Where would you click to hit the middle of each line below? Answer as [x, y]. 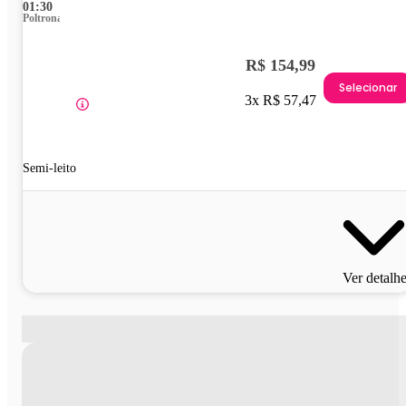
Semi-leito [49, 168]
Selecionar [368, 88]
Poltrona [43, 18]
